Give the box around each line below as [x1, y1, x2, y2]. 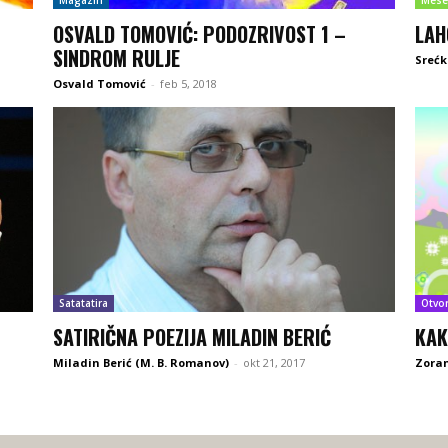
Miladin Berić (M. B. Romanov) [52, 355, 229, 371]
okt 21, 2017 [242, 355, 305, 371]
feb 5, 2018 [159, 75, 217, 91]
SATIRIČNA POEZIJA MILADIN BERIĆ [52, 322, 331, 353]
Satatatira [58, 296, 108, 311]
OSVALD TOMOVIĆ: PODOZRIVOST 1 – [52, 18, 346, 49]
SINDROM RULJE [52, 42, 180, 73]
